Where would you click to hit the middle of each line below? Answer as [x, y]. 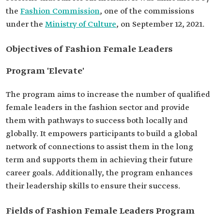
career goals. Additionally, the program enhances [99, 173]
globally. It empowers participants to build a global [102, 134]
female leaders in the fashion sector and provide [98, 108]
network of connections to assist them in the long [100, 147]
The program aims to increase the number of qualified [108, 95]
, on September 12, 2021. [160, 24]
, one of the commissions [147, 11]
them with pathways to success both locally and [97, 121]
